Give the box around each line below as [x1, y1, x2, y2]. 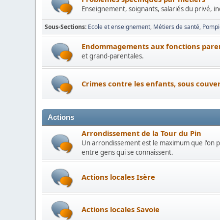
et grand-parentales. [82, 52, 144, 60]
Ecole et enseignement [88, 23, 150, 31]
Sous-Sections [45, 23, 85, 31]
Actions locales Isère [82, 171, 155, 182]
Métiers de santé [153, 23, 199, 31]
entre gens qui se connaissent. [82, 148, 173, 157]
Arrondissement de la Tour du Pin [82, 128, 201, 138]
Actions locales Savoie [82, 204, 160, 214]
